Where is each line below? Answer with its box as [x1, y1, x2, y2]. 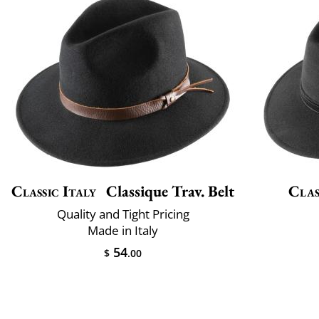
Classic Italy [11, 181, 97, 202]
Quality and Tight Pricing [56, 206, 189, 223]
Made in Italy [88, 222, 158, 239]
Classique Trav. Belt [103, 181, 235, 202]
